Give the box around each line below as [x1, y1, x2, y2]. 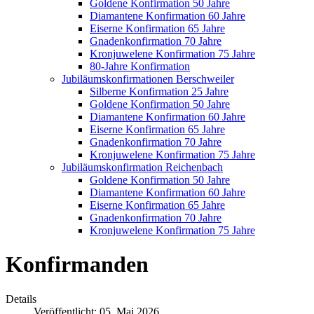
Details [6, 292, 36, 305]
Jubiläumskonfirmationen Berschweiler [62, 73, 234, 85]
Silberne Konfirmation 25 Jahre [90, 86, 228, 97]
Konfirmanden [6, 252, 149, 278]
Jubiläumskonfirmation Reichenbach [62, 161, 223, 173]
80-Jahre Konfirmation [90, 60, 190, 72]
